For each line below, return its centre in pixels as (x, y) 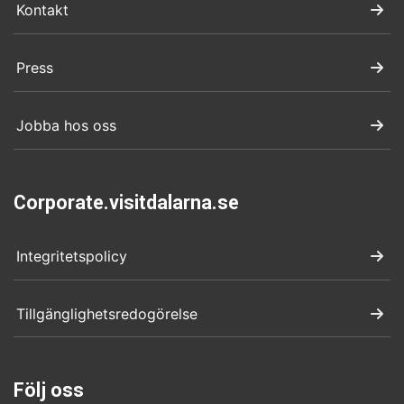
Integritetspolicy (72, 256)
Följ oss (49, 390)
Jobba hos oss (67, 125)
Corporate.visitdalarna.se (126, 202)
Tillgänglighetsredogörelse (107, 313)
